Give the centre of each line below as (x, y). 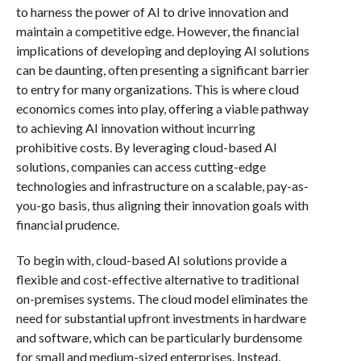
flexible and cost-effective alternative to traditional (157, 279)
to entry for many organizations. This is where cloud (157, 89)
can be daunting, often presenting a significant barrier (162, 69)
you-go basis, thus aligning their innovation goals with (162, 205)
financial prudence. (67, 224)
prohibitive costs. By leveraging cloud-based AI (146, 147)
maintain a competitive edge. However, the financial (157, 31)
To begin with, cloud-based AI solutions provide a (151, 259)
